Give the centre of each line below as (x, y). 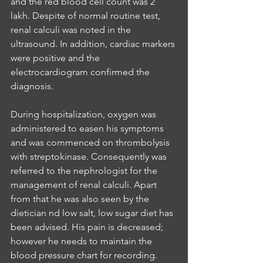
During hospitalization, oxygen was (85, 114)
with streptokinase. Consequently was (91, 156)
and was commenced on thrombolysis (91, 142)
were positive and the (56, 58)
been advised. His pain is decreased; (88, 227)
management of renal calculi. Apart (85, 185)
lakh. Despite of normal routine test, (87, 16)
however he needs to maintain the (82, 241)
